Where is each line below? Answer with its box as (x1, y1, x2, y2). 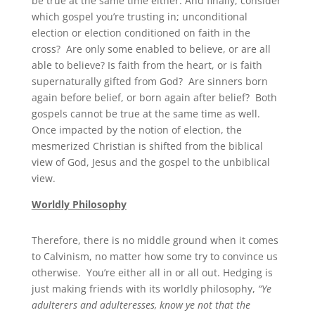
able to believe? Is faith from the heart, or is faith (31, 58, 262, 72)
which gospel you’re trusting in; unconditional (31, 10, 247, 24)
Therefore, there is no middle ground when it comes (31, 233, 278, 247)
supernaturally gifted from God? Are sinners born (31, 75, 268, 89)
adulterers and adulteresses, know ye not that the (31, 298, 250, 312)
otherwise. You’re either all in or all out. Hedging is (31, 266, 273, 280)
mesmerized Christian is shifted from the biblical (31, 139, 263, 153)
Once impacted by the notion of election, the (31, 123, 242, 137)
